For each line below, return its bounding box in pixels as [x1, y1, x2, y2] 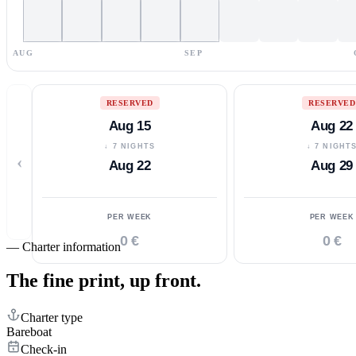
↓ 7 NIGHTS [104, 141, 156, 150]
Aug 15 [108, 118, 151, 133]
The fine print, [6, 269, 125, 291]
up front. [130, 269, 201, 291]
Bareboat [6, 324, 52, 339]
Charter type [21, 310, 83, 324]
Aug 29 [311, 157, 353, 173]
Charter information [22, 239, 121, 253]
